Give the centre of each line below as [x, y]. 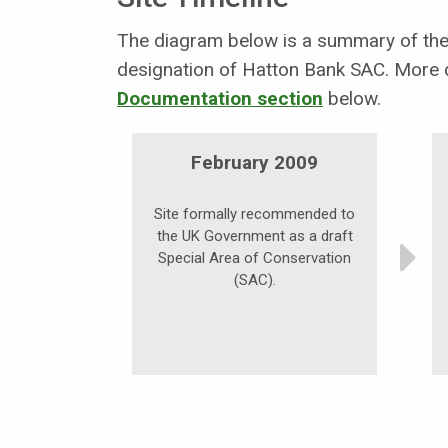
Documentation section [220, 99]
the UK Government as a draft [254, 236]
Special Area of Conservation [254, 258]
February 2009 [254, 163]
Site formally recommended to [254, 214]
